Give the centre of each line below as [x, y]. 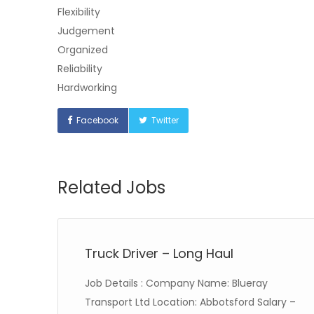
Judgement [86, 31]
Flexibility [79, 12]
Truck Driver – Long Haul [159, 253]
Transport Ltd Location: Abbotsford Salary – [190, 302]
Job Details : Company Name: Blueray [176, 283]
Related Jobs [111, 187]
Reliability [80, 69]
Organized [83, 50]
